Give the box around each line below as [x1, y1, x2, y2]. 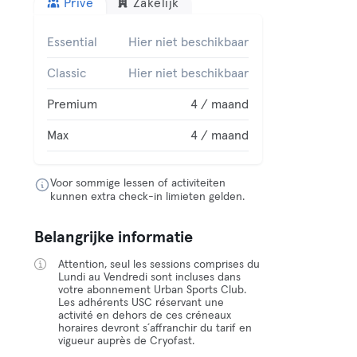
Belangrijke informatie [34, 229, 194, 245]
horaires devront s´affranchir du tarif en [58, 323, 253, 334]
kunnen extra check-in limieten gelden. [50, 191, 245, 202]
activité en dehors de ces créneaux [58, 310, 232, 321]
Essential [47, 36, 98, 49]
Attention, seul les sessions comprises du [58, 259, 261, 270]
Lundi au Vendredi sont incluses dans [58, 272, 241, 283]
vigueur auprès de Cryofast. [58, 335, 195, 347]
